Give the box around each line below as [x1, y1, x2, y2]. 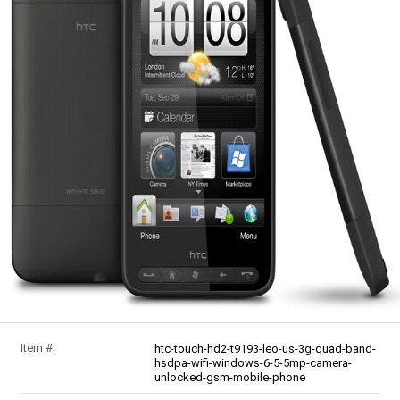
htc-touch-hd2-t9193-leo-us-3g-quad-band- [154, 342, 376, 355]
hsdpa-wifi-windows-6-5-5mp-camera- [154, 356, 352, 370]
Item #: [20, 341, 55, 354]
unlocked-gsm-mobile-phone [154, 371, 305, 384]
